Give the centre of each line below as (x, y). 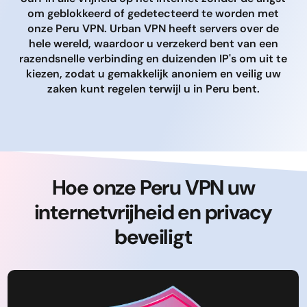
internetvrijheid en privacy (153, 212)
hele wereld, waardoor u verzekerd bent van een (153, 44)
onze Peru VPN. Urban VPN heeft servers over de (153, 28)
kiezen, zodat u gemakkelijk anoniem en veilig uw (153, 74)
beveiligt (153, 237)
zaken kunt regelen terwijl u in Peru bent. (153, 89)
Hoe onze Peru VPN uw (153, 187)
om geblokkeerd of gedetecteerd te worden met (153, 13)
